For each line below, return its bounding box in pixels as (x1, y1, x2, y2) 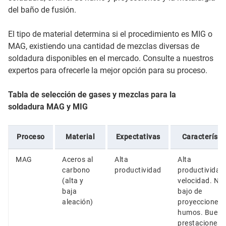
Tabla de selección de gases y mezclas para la (8, 89, 176, 99)
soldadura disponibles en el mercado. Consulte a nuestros (8, 53, 213, 63)
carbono (62, 165, 90, 174)
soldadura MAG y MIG (8, 101, 88, 111)
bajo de (178, 187, 202, 195)
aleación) (62, 197, 93, 206)
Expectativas (116, 132, 160, 141)
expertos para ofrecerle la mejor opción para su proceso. (8, 65, 207, 75)
